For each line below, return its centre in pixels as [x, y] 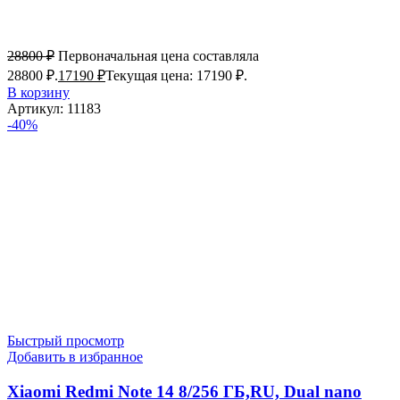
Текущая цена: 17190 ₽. [176, 75]
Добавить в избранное [75, 356]
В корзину [38, 92]
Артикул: [37, 108]
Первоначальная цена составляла [158, 55]
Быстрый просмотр [66, 340]
